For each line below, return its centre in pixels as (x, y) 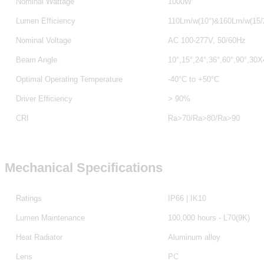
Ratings (29, 198)
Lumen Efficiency (46, 21)
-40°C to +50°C (193, 79)
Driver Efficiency (44, 98)
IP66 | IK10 (187, 198)
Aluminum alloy (194, 237)
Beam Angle (37, 60)
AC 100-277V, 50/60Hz (207, 40)
